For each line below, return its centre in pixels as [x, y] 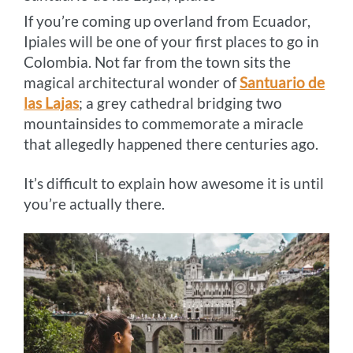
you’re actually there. [95, 203]
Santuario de [282, 82]
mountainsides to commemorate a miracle [164, 123]
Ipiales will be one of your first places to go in [172, 41]
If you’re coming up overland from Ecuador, [167, 20]
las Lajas [52, 102]
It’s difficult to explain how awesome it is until [174, 183]
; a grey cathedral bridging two [181, 102]
